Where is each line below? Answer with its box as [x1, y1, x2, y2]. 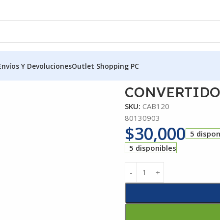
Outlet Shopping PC [72, 61, 139, 71]
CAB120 [142, 101, 169, 111]
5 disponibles [129, 142, 177, 153]
